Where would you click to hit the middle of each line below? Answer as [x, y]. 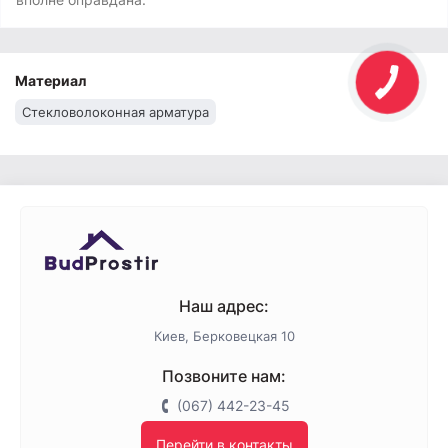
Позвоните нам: [224, 376]
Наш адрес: [224, 306]
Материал [50, 80]
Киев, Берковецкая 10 [224, 336]
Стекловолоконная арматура [115, 112]
